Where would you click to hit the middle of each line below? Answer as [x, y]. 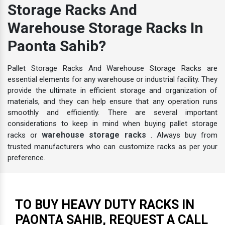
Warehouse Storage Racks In [105, 28]
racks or [25, 135]
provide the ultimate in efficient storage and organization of [113, 91]
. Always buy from [184, 135]
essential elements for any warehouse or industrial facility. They [113, 80]
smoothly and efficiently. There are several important [113, 113]
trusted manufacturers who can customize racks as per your [113, 147]
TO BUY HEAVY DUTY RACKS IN [105, 205]
